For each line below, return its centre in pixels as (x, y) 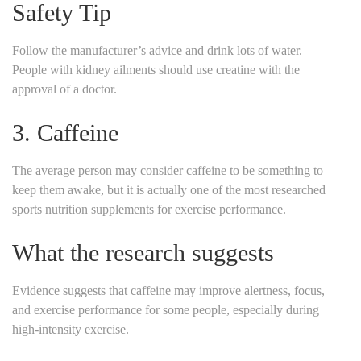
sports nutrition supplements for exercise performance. (149, 209)
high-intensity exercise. (71, 329)
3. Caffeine (65, 132)
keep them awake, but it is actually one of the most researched (169, 189)
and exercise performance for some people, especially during (166, 309)
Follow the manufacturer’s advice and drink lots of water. (157, 50)
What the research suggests (143, 252)
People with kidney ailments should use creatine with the (156, 69)
